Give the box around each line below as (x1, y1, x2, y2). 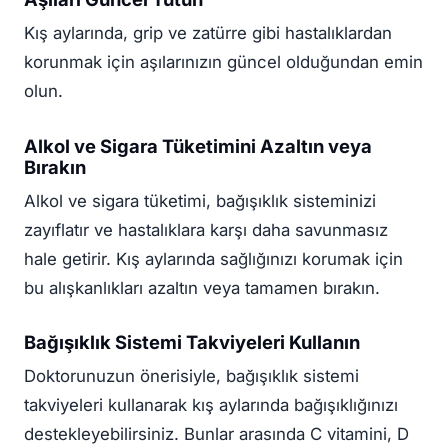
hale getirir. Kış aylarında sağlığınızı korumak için (24, 248, 403, 269)
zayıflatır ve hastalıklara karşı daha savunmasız (24, 219, 388, 240)
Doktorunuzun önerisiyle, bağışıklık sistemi (24, 366, 359, 387)
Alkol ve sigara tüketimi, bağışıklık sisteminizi (24, 190, 376, 211)
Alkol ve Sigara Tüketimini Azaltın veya (24, 134, 372, 157)
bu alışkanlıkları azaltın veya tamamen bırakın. (24, 277, 380, 298)
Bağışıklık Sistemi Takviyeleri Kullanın (24, 331, 360, 354)
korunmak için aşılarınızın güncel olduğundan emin (24, 52, 423, 73)
